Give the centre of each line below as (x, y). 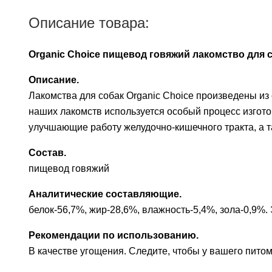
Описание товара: (89, 23)
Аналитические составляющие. (105, 194)
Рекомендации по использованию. (114, 235)
